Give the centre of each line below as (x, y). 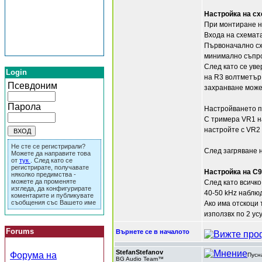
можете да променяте (44, 181)
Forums (20, 231)
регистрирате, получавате (50, 167)
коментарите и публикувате (52, 195)
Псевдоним (32, 86)
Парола (24, 107)
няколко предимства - (44, 174)
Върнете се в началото (153, 232)
